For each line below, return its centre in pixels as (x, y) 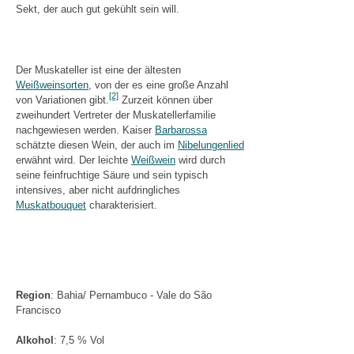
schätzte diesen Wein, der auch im (97, 145)
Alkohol (35, 341)
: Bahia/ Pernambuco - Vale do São (131, 296)
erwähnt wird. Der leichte (73, 160)
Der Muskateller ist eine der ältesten (98, 70)
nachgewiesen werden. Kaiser (85, 130)
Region (33, 296)
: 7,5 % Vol (79, 341)
